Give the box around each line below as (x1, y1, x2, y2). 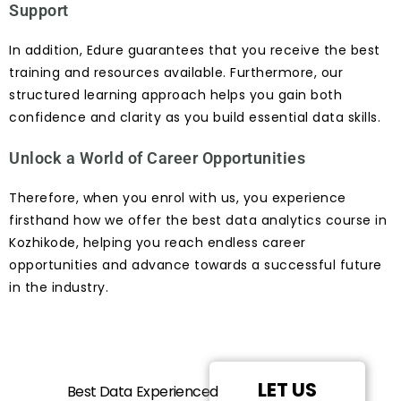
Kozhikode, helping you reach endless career (9, 234, 306, 252)
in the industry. (9, 278, 108, 296)
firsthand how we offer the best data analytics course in (9, 211, 387, 229)
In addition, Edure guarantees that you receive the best (9, 41, 380, 59)
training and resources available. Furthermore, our (9, 64, 343, 81)
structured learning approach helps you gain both (9, 86, 342, 104)
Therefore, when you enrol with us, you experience (9, 189, 346, 207)
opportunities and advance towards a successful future (9, 256, 382, 274)
